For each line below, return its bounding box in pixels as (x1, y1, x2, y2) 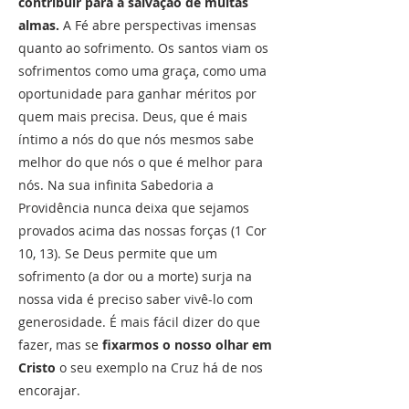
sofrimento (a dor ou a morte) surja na (18, 267, 252, 285)
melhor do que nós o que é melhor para (18, 153, 263, 171)
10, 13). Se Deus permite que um (18, 245, 217, 262)
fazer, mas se (18, 336, 99, 353)
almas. (18, 16, 59, 34)
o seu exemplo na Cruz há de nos (56, 359, 263, 376)
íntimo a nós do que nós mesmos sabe (18, 131, 254, 148)
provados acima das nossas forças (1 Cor (18, 222, 267, 239)
